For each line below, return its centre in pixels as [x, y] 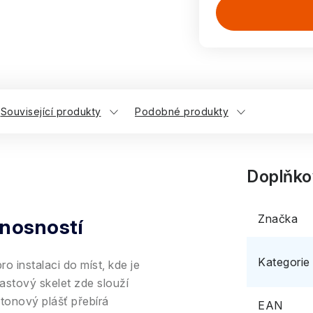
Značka [278, 219]
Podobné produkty [182, 111]
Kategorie [284, 262]
